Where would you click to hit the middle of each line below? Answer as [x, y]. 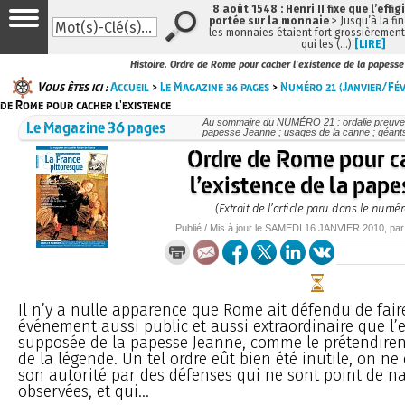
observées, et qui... [84, 391]
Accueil [130, 86]
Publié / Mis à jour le [220, 227]
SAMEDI [283, 227]
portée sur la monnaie [269, 21]
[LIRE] [370, 44]
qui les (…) [328, 44]
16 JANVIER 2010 [344, 227]
